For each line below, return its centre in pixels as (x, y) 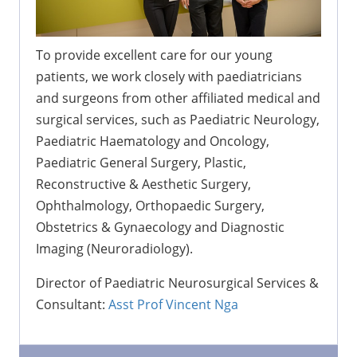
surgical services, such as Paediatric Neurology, (178, 119)
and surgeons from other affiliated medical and (178, 98)
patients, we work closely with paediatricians (169, 76)
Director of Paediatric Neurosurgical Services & (177, 282)
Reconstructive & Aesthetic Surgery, (143, 184)
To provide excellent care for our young (154, 55)
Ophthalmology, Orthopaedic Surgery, (150, 205)
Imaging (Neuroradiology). (114, 248)
